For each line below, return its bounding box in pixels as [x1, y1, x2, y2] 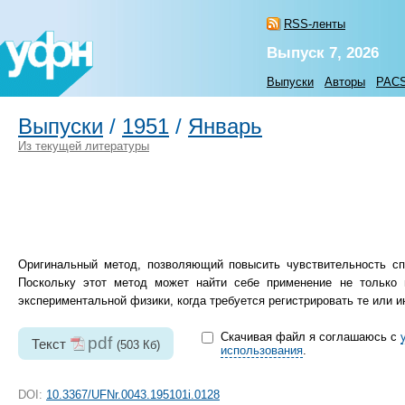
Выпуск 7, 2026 [267, 44, 379, 61]
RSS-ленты [284, 17, 345, 31]
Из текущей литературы [18, 139, 149, 153]
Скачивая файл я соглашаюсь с [220, 330, 400, 344]
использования [220, 344, 303, 358]
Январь [188, 115, 262, 138]
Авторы [325, 75, 365, 89]
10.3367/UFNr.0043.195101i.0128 [46, 387, 220, 401]
